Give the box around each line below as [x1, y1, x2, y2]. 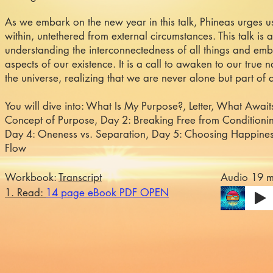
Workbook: [5, 171, 58, 184]
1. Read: [5, 186, 46, 199]
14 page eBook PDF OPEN [46, 186, 169, 199]
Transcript [58, 171, 102, 184]
